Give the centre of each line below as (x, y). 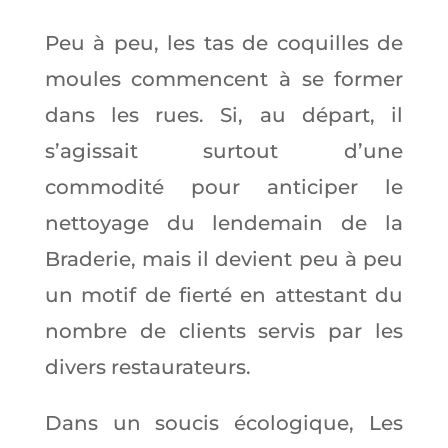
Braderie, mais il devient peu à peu (224, 258)
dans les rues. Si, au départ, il (224, 114)
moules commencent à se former (224, 78)
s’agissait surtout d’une (224, 150)
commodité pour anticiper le (224, 186)
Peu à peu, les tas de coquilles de (224, 42)
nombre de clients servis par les (224, 330)
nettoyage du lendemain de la (224, 222)
